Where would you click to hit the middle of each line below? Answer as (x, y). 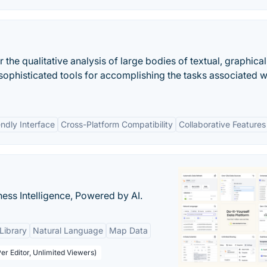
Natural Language (68, 230)
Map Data (128, 230)
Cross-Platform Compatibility (117, 124)
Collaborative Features (222, 124)
